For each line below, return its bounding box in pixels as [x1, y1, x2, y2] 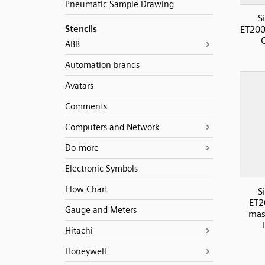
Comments [64, 101, 107, 112]
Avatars [64, 80, 93, 91]
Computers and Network [64, 122, 159, 132]
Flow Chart [64, 184, 108, 195]
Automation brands [64, 60, 140, 70]
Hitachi [64, 225, 93, 236]
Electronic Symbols [64, 163, 138, 174]
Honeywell [64, 246, 106, 257]
